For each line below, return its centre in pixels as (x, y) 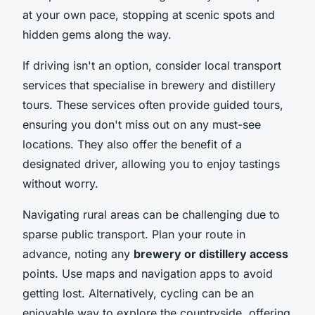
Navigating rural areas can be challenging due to (151, 214)
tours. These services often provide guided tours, (153, 104)
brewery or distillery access (211, 253)
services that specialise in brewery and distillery (149, 85)
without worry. (60, 183)
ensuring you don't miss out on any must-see (142, 124)
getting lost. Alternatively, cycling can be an (138, 293)
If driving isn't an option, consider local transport (152, 65)
